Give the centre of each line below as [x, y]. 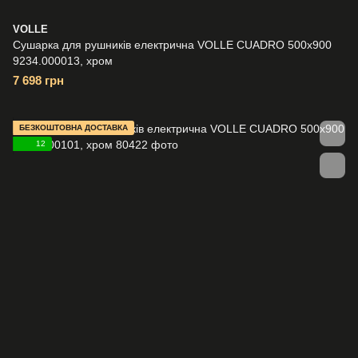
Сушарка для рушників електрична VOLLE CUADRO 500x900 [172, 45]
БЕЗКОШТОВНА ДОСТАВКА [74, 127]
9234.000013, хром [63, 61]
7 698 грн [38, 80]
